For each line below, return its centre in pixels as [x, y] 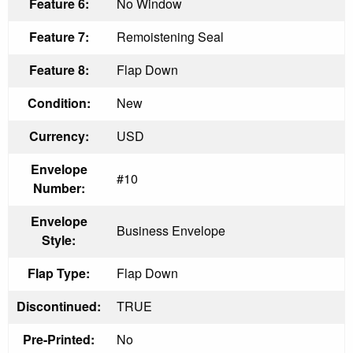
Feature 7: [59, 36]
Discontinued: [59, 306]
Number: [59, 188]
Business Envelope [171, 230]
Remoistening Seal [170, 36]
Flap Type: [59, 273]
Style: [59, 240]
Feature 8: [59, 69]
